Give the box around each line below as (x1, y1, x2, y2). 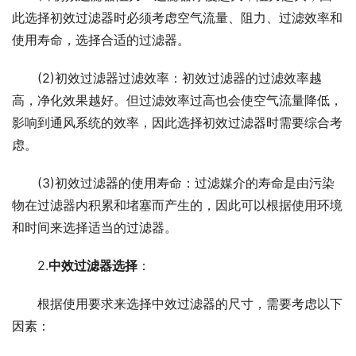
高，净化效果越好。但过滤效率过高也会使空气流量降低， (12, 92, 342, 108)
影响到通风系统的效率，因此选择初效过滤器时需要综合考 (12, 114, 342, 130)
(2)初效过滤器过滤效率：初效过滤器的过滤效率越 (37, 70, 322, 86)
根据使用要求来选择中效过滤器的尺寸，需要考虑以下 (37, 296, 342, 311)
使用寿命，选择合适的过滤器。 (12, 32, 190, 48)
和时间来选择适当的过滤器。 (12, 219, 177, 235)
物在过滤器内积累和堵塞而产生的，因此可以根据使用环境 (12, 197, 342, 213)
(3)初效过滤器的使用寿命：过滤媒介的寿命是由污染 (37, 175, 335, 191)
